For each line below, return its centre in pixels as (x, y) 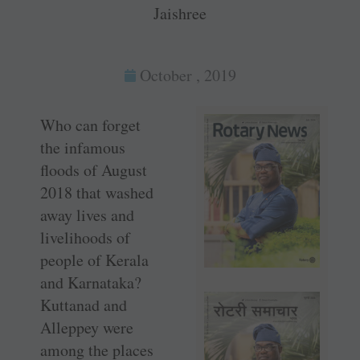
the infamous (83, 148)
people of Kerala (94, 260)
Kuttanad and (84, 305)
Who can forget (90, 125)
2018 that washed (97, 193)
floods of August (94, 170)
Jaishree (180, 14)
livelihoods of (85, 238)
